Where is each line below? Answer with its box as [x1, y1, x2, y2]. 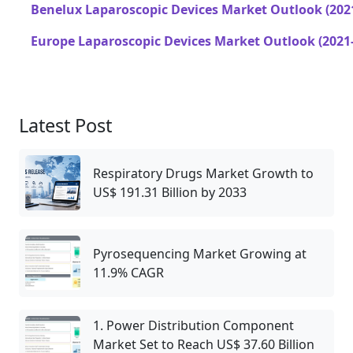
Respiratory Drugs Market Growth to [93, 164, 314, 182]
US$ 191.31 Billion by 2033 [93, 183, 247, 201]
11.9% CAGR [93, 263, 164, 281]
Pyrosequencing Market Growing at [93, 244, 307, 262]
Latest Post [19, 112, 112, 138]
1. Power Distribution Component [93, 316, 294, 334]
